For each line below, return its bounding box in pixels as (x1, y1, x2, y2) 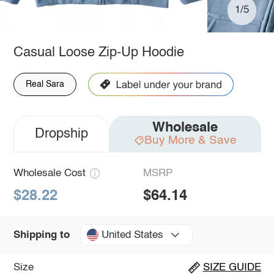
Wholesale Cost (13, 168, 86, 179)
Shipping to (13, 229, 70, 240)
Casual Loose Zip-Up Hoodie (13, 45, 184, 59)
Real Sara (25, 80, 64, 89)
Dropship (34, 127, 88, 141)
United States (101, 229, 163, 240)
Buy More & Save (144, 134, 237, 146)
